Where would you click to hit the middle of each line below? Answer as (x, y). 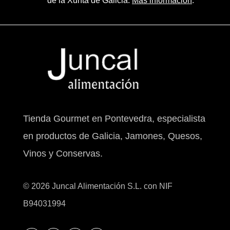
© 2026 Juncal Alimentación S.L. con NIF (98, 186)
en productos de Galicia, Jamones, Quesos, (112, 136)
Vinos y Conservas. (63, 153)
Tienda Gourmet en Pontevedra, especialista (114, 118)
